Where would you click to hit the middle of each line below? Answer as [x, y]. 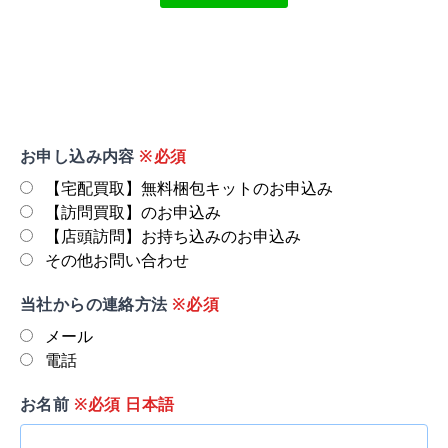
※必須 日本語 [122, 403]
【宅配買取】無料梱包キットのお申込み [189, 187]
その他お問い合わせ [117, 259]
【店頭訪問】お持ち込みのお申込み [173, 235]
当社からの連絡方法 [94, 303]
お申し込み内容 [77, 155]
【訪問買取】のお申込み [133, 211]
